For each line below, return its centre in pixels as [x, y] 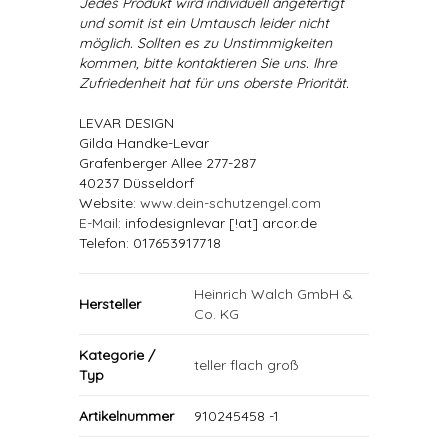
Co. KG [216, 314]
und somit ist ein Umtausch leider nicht [204, 23]
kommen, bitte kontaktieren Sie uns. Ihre [208, 63]
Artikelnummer [126, 416]
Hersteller [110, 304]
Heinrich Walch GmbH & [273, 294]
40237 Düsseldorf [136, 183]
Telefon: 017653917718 [150, 243]
